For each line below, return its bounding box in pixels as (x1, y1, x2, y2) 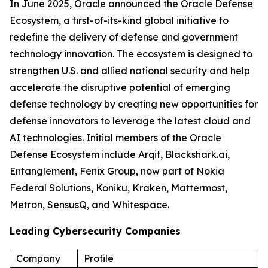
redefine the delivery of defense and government (10, 31, 238, 44)
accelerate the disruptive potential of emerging (10, 81, 230, 94)
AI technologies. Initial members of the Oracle (10, 132, 221, 144)
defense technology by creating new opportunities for (10, 98, 258, 111)
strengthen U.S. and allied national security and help (10, 65, 250, 77)
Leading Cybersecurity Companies (10, 225, 181, 237)
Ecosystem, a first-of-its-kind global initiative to (10, 14, 229, 27)
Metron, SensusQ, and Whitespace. (10, 199, 169, 211)
